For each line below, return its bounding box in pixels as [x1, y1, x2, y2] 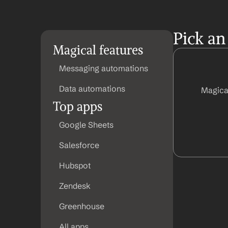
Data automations [59, 83, 125, 94]
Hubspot [59, 160, 91, 170]
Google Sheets [59, 120, 113, 130]
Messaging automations [59, 63, 148, 73]
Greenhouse [59, 201, 104, 211]
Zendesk [59, 181, 91, 191]
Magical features [53, 42, 143, 58]
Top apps [53, 99, 102, 114]
